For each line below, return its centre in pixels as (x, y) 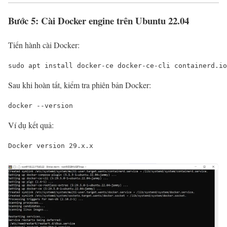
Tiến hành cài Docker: (44, 45)
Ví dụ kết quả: (31, 125)
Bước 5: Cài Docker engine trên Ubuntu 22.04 (99, 20)
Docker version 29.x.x (51, 146)
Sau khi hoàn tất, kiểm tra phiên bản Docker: (80, 85)
